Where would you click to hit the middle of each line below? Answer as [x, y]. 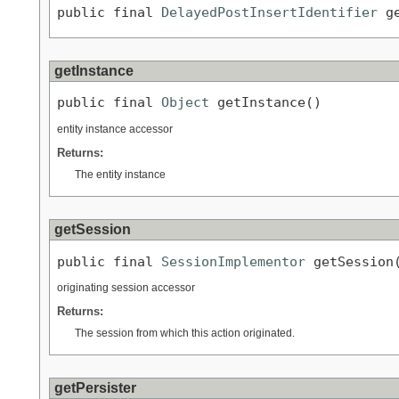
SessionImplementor [233, 261]
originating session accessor [126, 288]
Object [185, 102]
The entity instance [120, 175]
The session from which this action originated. [185, 334]
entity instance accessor [115, 130]
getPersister [95, 388]
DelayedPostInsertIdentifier [269, 12]
